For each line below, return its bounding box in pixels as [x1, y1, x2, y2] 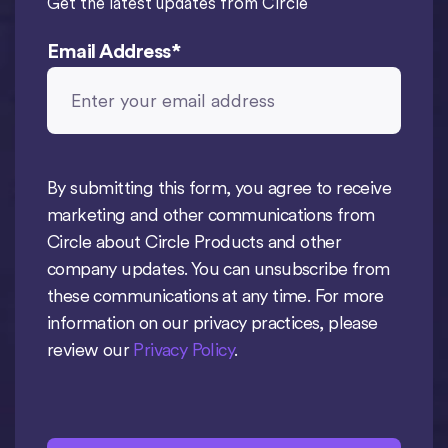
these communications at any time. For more [47, 285, 384, 307]
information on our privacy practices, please [47, 312, 378, 334]
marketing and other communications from [47, 204, 375, 226]
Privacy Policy [133, 339, 235, 361]
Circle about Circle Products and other [47, 231, 342, 253]
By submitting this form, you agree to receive [47, 177, 391, 199]
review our [47, 339, 134, 361]
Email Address [47, 39, 171, 64]
